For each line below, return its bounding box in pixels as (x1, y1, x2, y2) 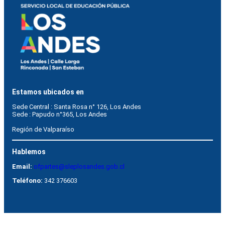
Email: (12, 162, 34, 170)
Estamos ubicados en (12, 87, 84, 96)
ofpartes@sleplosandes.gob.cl (34, 162, 125, 170)
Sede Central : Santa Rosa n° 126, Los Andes (12, 102, 147, 110)
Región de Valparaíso (12, 125, 74, 133)
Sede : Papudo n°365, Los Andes (12, 110, 107, 118)
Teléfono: (12, 176, 44, 184)
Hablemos (12, 147, 46, 156)
